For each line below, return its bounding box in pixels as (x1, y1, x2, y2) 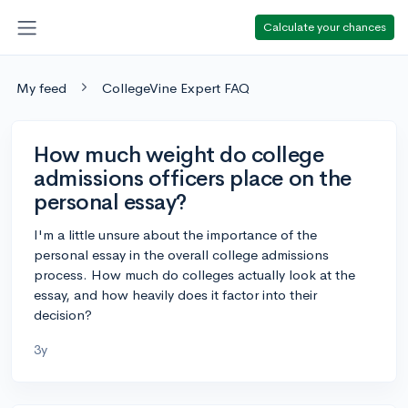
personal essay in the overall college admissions (34, 245, 329, 263)
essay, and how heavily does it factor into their (34, 285, 317, 303)
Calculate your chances (263, 18, 386, 35)
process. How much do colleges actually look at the (34, 265, 355, 283)
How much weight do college (34, 140, 324, 168)
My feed (16, 78, 66, 97)
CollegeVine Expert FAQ (102, 78, 250, 97)
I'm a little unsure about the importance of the (34, 225, 317, 243)
